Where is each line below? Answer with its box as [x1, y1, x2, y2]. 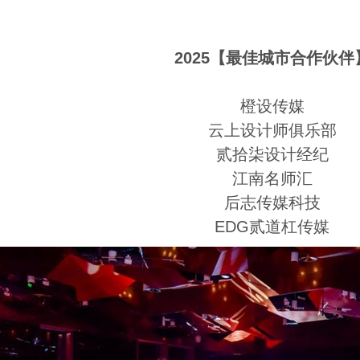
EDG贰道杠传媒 [215, 218, 330, 235]
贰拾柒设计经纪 [216, 145, 329, 163]
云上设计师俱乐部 [208, 121, 337, 139]
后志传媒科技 [224, 194, 321, 211]
